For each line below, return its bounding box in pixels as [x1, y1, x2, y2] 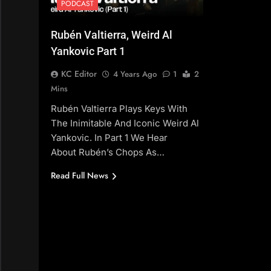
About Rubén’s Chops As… [51, 146, 165, 158]
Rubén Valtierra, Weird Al [51, 28, 172, 42]
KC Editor [61, 68, 97, 80]
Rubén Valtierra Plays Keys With [51, 103, 188, 115]
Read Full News [51, 169, 108, 182]
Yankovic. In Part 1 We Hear [51, 132, 168, 144]
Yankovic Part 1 [51, 45, 125, 58]
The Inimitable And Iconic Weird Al [51, 117, 199, 129]
